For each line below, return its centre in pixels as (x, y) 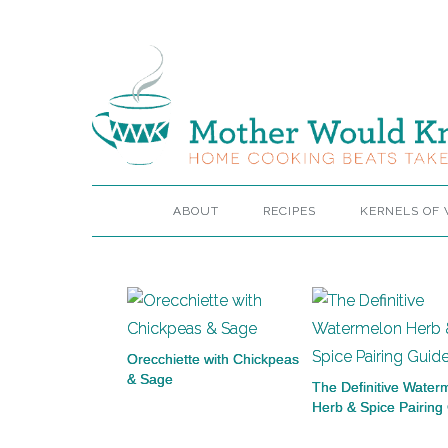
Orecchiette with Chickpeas (213, 359)
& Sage (150, 379)
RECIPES (289, 211)
